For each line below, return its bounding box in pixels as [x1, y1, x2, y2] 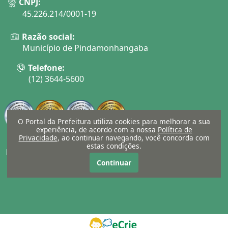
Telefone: [27, 62, 65, 73]
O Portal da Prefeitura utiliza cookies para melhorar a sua [18, 117, 210, 127]
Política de [157, 125, 192, 135]
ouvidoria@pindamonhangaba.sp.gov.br [18, 157, 174, 169]
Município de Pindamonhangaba [22, 42, 148, 54]
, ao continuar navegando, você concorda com [57, 133, 210, 143]
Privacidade [18, 133, 58, 143]
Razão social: [21, 31, 75, 43]
